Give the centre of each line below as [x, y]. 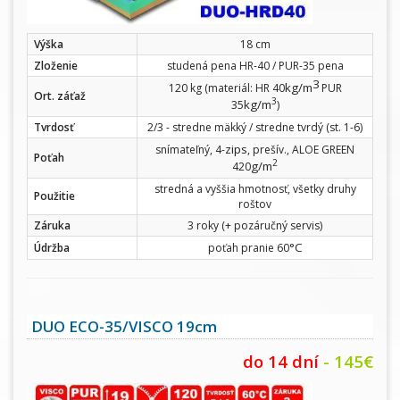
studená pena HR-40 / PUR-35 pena [255, 66]
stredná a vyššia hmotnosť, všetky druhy [255, 189]
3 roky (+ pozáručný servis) [255, 226]
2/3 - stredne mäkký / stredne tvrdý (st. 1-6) [255, 128]
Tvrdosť [54, 128]
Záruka [52, 226]
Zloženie [56, 66]
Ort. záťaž [60, 96]
